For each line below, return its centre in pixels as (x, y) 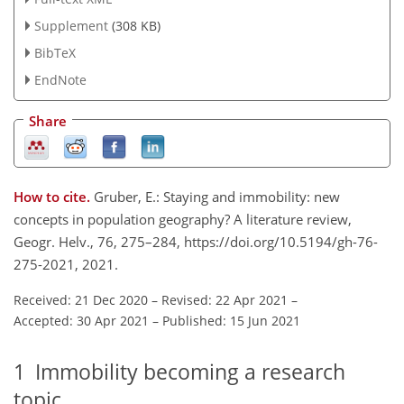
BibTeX (55, 53)
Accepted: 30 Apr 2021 (81, 320)
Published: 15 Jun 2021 (231, 320)
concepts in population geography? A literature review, (183, 219)
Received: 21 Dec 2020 (81, 299)
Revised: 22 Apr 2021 (225, 299)
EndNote (60, 79)
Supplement (71, 26)
